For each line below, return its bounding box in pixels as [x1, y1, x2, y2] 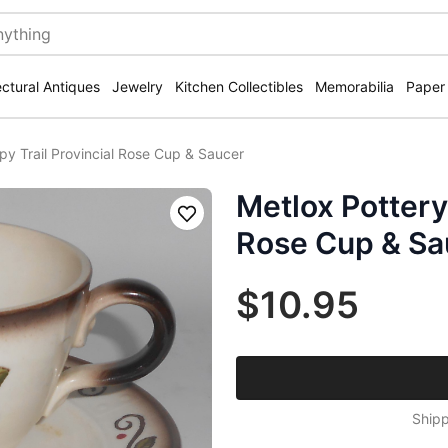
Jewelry [112, 78, 163, 95]
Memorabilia [315, 78, 394, 95]
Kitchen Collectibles [175, 78, 303, 95]
